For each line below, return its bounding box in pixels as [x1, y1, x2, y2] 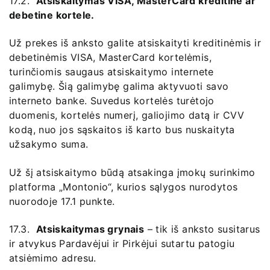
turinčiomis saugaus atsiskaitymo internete [9, 66, 214, 78]
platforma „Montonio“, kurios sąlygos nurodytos [9, 180, 238, 193]
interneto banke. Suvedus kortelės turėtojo [9, 95, 215, 107]
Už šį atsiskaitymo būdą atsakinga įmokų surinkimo [9, 166, 256, 178]
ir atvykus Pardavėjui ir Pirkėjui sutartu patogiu [9, 237, 235, 250]
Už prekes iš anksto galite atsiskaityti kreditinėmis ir [9, 37, 261, 49]
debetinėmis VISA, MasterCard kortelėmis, [9, 51, 212, 64]
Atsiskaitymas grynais [36, 223, 145, 236]
